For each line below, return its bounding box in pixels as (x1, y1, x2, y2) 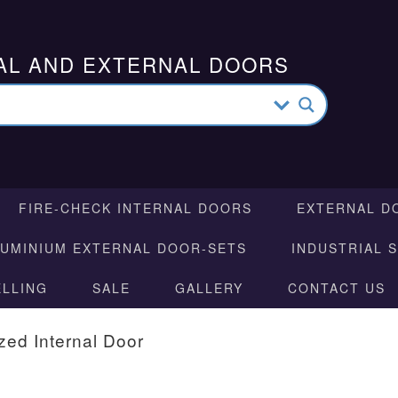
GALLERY (175, 279, 243, 297)
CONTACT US (288, 279, 386, 297)
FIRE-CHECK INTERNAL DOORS (19, 199, 252, 217)
